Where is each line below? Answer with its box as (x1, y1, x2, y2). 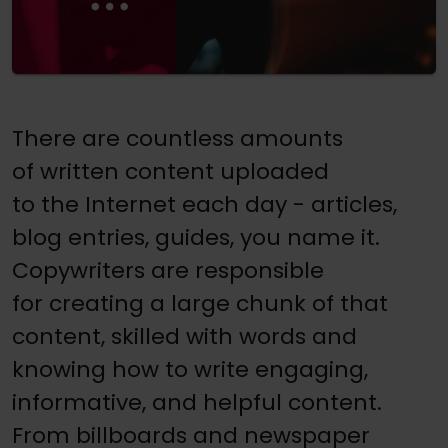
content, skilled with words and (12, 320, 357, 352)
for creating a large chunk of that (12, 287, 388, 319)
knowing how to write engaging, (12, 353, 368, 385)
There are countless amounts (12, 122, 343, 154)
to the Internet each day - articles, (12, 188, 397, 220)
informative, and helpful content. (12, 386, 382, 418)
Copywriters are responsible (12, 254, 324, 286)
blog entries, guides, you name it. (12, 221, 380, 253)
